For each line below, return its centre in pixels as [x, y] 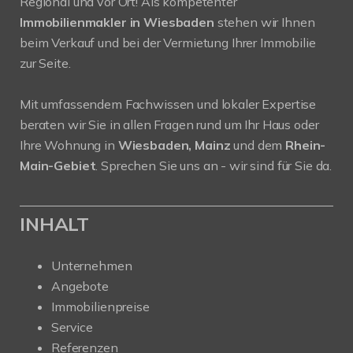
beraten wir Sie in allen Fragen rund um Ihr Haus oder [169, 124]
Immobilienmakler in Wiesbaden [117, 22]
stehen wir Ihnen [264, 22]
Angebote [80, 286]
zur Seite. [45, 63]
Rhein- [306, 145]
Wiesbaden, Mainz [176, 145]
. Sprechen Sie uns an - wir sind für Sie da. [214, 165]
